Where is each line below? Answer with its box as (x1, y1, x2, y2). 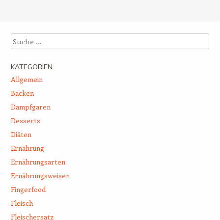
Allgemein (10, 75, 43, 84)
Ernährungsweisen (10, 171, 70, 181)
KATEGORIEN (10, 62, 53, 72)
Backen (10, 88, 34, 98)
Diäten (10, 130, 31, 139)
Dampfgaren (10, 102, 51, 112)
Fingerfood (10, 185, 46, 194)
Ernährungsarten (10, 157, 65, 167)
